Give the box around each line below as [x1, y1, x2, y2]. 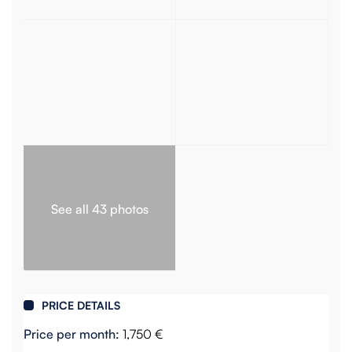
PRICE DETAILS [42, 299, 121, 313]
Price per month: [24, 326, 120, 343]
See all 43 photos [50, 200, 148, 217]
